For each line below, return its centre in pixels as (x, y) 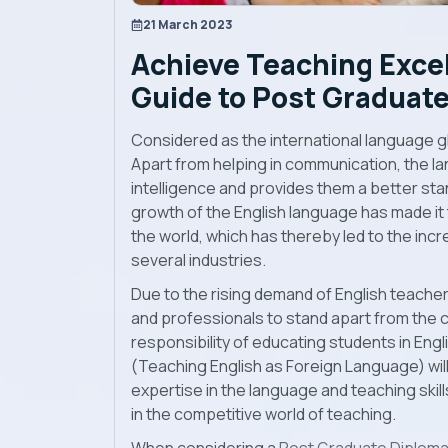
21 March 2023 (188, 25)
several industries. (198, 260)
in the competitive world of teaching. (263, 414)
